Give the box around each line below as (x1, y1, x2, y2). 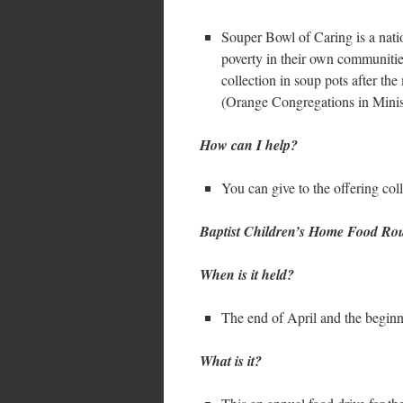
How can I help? (200, 135, 298, 155)
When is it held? (200, 264, 294, 284)
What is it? (200, 351, 262, 371)
